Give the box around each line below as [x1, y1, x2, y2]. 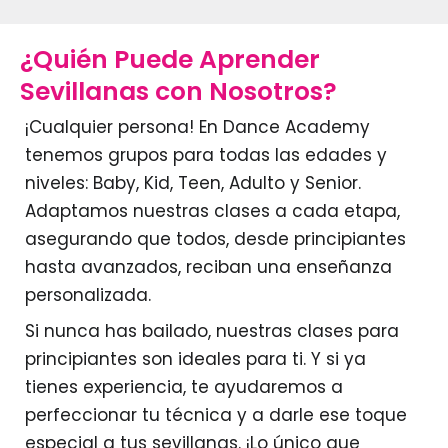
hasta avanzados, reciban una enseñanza [25, 254, 392, 279]
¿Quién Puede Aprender [20, 41, 320, 77]
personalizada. [25, 282, 151, 307]
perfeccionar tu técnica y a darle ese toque [25, 403, 407, 428]
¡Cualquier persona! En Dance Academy [25, 114, 370, 139]
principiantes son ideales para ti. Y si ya [25, 347, 366, 372]
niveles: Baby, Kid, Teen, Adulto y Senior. [25, 170, 361, 195]
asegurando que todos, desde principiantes [25, 226, 406, 251]
